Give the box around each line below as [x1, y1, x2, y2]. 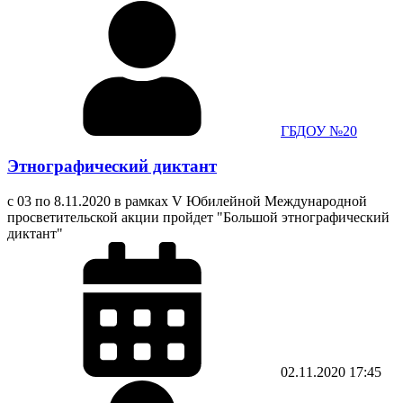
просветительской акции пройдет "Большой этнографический [7, 209, 390, 225]
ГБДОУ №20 [281, 123, 357, 139]
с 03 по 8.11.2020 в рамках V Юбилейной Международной [7, 193, 367, 209]
